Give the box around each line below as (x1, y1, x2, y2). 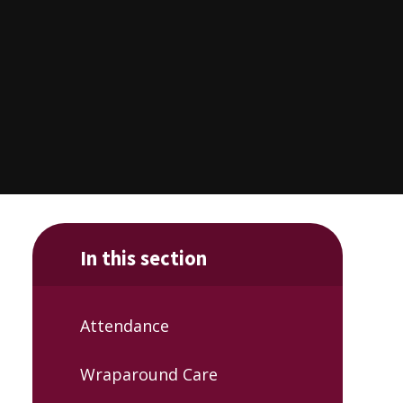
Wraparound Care (79, 363, 218, 385)
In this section (79, 245, 207, 271)
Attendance (79, 315, 169, 337)
